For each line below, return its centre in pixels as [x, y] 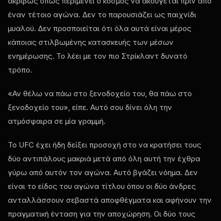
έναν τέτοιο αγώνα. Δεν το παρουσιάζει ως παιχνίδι [102, 14]
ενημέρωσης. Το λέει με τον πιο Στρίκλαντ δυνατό [98, 56]
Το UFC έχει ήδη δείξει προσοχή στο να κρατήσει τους [105, 145]
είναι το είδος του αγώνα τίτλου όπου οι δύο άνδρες [102, 186]
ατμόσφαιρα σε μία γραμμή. [57, 121]
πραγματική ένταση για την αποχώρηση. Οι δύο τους [102, 214]
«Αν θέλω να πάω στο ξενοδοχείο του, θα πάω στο [100, 93]
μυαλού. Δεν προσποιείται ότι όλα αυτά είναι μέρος [100, 28]
